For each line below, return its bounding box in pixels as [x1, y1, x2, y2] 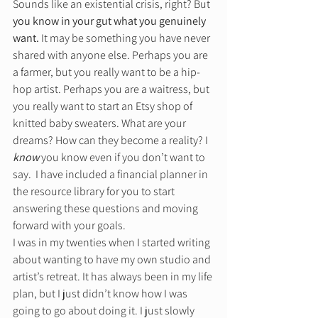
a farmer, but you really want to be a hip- [13, 65, 200, 80]
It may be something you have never [39, 31, 212, 46]
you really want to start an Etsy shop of [13, 99, 194, 114]
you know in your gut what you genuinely [13, 13, 208, 29]
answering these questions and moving [13, 201, 200, 216]
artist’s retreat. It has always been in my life [13, 269, 214, 285]
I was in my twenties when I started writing [13, 235, 212, 251]
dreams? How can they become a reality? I [13, 133, 210, 148]
